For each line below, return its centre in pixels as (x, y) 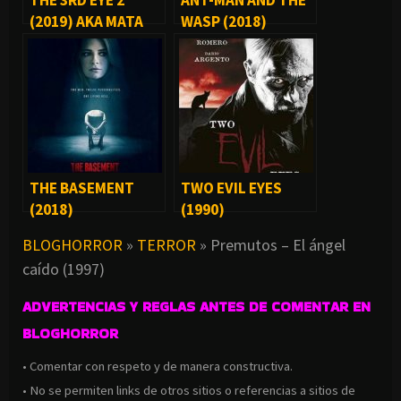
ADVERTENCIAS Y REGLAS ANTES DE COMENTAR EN (196, 306)
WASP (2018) (224, 21)
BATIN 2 (55, 43)
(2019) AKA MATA (86, 21)
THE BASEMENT (82, 188)
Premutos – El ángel (278, 244)
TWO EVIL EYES (231, 188)
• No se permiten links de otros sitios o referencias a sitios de (189, 390)
